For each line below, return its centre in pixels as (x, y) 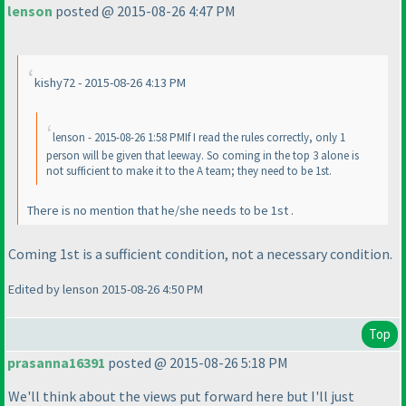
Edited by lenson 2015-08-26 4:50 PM (106, 289)
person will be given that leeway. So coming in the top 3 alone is (203, 156)
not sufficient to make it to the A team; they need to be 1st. (189, 171)
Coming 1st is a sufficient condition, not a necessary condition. (200, 253)
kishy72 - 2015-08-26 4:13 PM (110, 83)
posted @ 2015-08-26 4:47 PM (144, 11)
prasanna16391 (56, 363)
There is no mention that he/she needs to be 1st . (160, 210)
